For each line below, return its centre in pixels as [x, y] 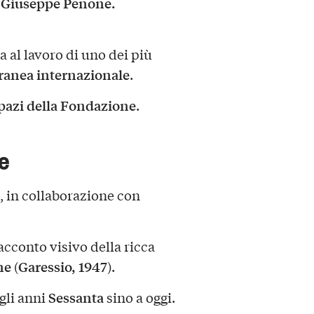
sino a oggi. [139, 297]
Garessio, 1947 [62, 266]
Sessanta [76, 297]
